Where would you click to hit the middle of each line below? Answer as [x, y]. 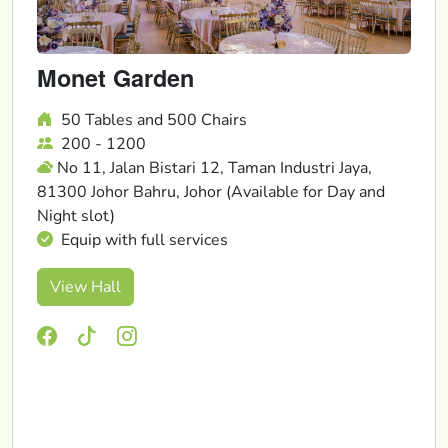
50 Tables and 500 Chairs [152, 120]
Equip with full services [142, 240]
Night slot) [76, 216]
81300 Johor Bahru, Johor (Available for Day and [211, 192]
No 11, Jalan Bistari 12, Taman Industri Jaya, [214, 168]
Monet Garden [115, 78]
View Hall [85, 287]
